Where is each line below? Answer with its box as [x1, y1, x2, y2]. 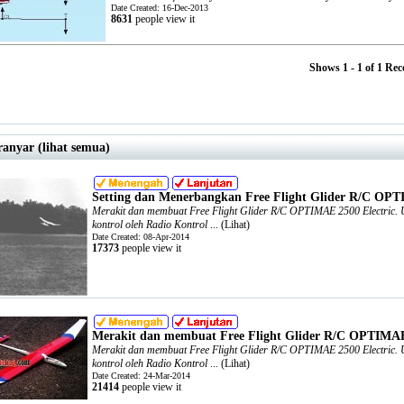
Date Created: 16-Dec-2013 [111, 3, 208, 13]
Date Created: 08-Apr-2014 [92, 232, 189, 242]
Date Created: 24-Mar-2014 [92, 371, 190, 381]
